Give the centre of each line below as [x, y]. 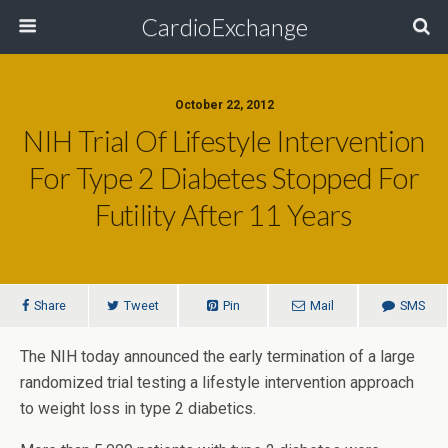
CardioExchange [224, 26]
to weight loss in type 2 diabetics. [138, 408]
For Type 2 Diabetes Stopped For [224, 178]
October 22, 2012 [224, 105]
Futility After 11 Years [224, 215]
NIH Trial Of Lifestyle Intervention [224, 141]
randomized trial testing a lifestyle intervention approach [217, 382]
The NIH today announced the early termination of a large [217, 356]
